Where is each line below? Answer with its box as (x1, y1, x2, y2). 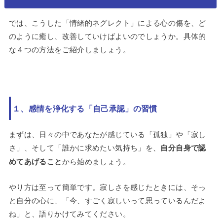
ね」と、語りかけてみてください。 (8, 208, 130, 219)
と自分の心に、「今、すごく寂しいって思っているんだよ (8, 195, 206, 206)
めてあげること (8, 156, 62, 167)
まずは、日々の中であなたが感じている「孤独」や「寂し (8, 129, 206, 140)
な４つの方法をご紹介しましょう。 (8, 44, 130, 55)
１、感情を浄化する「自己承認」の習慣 (12, 102, 157, 114)
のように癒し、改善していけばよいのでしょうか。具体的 (8, 31, 206, 41)
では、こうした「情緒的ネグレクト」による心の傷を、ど (8, 17, 206, 28)
